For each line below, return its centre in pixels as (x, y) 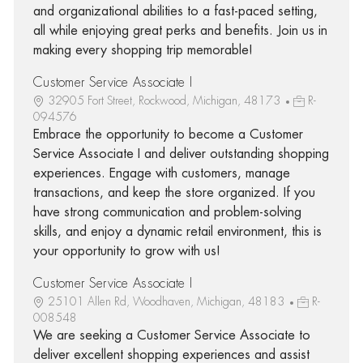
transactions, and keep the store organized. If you (174, 192)
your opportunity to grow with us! (126, 251)
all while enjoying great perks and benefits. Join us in (180, 30)
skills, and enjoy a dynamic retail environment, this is (177, 231)
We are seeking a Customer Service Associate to (171, 335)
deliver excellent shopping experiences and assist (171, 354)
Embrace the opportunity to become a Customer (168, 134)
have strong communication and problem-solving (167, 212)
